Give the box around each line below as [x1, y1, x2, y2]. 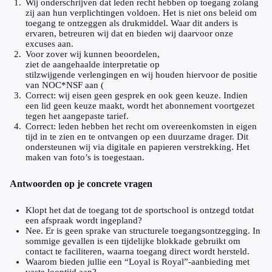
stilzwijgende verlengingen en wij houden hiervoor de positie [25, 70, 257, 80]
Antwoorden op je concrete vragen [10, 178, 152, 189]
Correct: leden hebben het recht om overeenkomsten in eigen [25, 121, 257, 131]
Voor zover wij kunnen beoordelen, [25, 49, 160, 59]
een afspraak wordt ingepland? [25, 216, 142, 225]
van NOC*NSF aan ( [25, 80, 104, 90]
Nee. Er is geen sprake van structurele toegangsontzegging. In [25, 226, 260, 236]
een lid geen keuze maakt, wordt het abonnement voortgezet [25, 101, 254, 110]
